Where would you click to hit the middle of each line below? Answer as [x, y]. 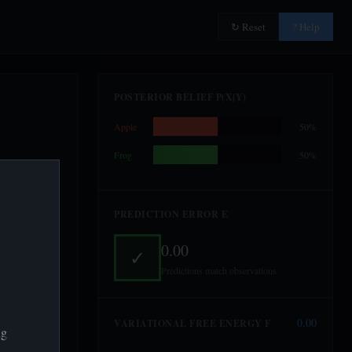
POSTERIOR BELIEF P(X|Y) [180, 97]
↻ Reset [248, 27]
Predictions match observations [219, 270]
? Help [306, 27]
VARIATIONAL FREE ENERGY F [192, 323]
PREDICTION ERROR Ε [171, 214]
